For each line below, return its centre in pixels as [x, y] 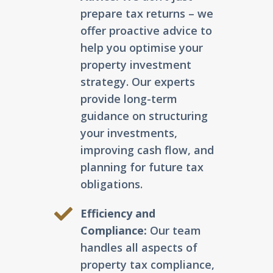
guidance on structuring [144, 116]
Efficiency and [118, 214]
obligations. [111, 184]
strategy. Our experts [137, 82]
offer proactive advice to [146, 31]
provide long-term [129, 99]
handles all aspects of [139, 248]
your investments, [129, 133]
